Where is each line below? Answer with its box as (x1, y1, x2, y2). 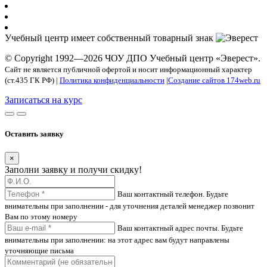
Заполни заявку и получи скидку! (5, 164, 142, 175)
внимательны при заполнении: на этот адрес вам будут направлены (5, 235, 229, 245)
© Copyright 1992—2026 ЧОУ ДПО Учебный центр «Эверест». (5, 52, 260, 63)
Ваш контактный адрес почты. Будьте (117, 223, 243, 233)
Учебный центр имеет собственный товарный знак (5, 32, 216, 43)
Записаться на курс (5, 94, 82, 105)
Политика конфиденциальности (60, 75, 164, 85)
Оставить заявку (5, 129, 64, 139)
